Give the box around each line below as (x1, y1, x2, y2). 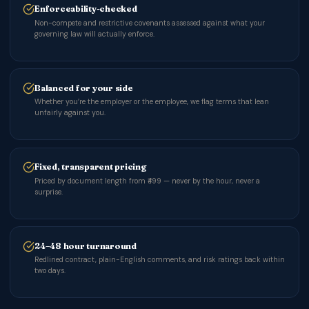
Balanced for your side (34, 82, 133, 93)
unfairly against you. (34, 108, 106, 118)
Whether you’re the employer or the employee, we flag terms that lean (34, 97, 269, 107)
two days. (34, 266, 66, 276)
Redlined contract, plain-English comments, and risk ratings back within (34, 255, 285, 265)
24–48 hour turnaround (34, 240, 137, 251)
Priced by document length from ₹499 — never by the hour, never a (34, 176, 260, 186)
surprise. (34, 187, 63, 197)
